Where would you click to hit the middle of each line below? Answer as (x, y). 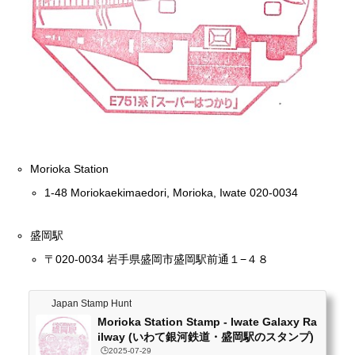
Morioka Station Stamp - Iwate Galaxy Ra (207, 321)
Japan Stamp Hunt (92, 303)
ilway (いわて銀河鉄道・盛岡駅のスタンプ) (206, 336)
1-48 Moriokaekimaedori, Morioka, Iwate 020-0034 (172, 192)
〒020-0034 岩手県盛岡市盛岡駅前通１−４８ (157, 259)
